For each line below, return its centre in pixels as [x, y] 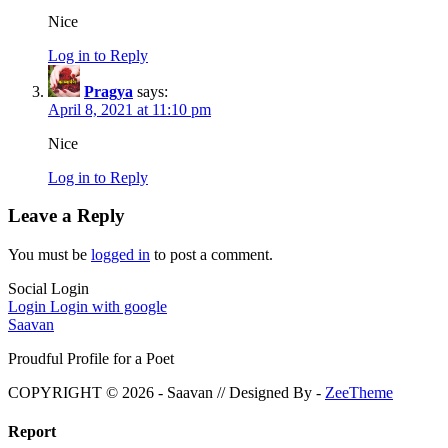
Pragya [108, 91]
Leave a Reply [66, 216]
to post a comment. [211, 255]
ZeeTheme [359, 393]
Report [32, 432]
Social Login [48, 289]
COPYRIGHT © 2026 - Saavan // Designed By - [166, 393]
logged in [120, 255]
